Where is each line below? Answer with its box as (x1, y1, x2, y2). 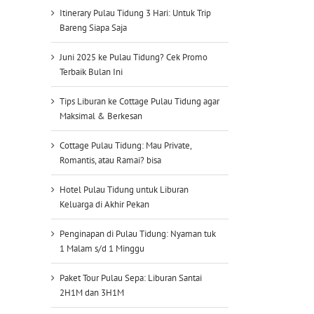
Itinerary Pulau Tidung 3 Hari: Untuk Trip (60, 6, 211, 19)
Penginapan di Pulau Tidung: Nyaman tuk (60, 227, 216, 240)
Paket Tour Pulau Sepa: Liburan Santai (60, 271, 202, 284)
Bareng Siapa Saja (60, 21, 127, 34)
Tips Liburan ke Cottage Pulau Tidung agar (60, 95, 219, 107)
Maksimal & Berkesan (60, 109, 142, 122)
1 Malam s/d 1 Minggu (60, 242, 144, 254)
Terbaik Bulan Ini (60, 65, 123, 78)
